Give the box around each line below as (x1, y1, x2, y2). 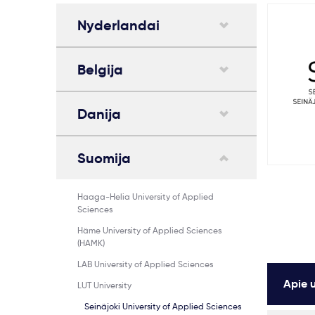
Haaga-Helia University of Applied (77, 191, 214, 202)
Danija (77, 105, 121, 123)
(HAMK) (77, 238, 105, 248)
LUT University (77, 280, 131, 290)
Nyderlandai (77, 16, 160, 34)
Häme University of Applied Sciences (77, 225, 221, 236)
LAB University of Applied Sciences (77, 259, 213, 269)
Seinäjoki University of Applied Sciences (84, 301, 241, 311)
